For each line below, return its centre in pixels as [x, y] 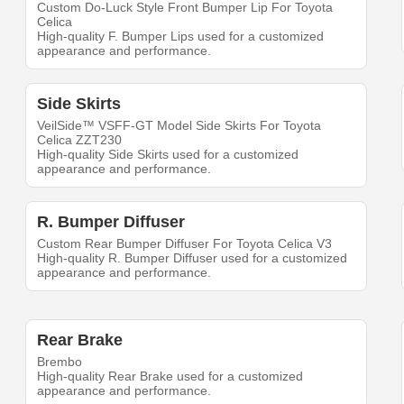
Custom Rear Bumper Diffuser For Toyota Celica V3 [185, 243]
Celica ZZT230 [80, 139]
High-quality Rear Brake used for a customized [170, 376]
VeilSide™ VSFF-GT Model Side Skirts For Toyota [179, 125]
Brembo [60, 361]
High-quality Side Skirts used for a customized [168, 154]
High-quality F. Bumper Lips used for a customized [181, 36]
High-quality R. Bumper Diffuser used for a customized [193, 257]
